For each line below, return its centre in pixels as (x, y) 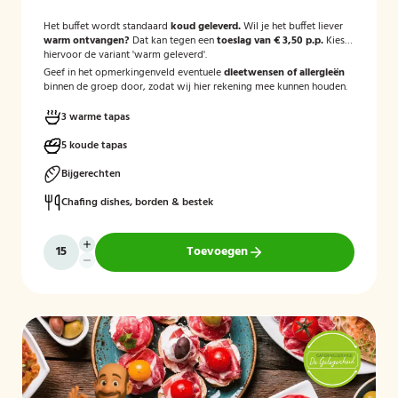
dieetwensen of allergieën (284, 73)
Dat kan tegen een (173, 41)
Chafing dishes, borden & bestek (137, 203)
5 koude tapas (94, 146)
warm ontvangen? (87, 41)
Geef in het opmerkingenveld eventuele (134, 73)
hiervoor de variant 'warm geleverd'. (125, 55)
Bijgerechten (91, 174)
